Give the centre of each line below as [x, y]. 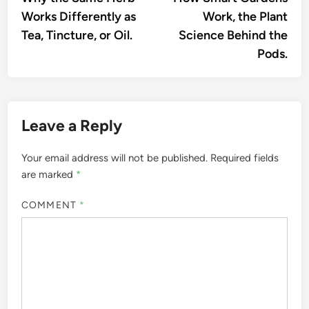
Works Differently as [79, 16]
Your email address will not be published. [115, 158]
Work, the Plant [245, 16]
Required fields [245, 158]
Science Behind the [233, 35]
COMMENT [50, 206]
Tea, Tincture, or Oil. [77, 35]
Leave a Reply [72, 125]
